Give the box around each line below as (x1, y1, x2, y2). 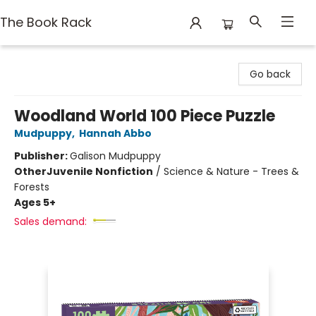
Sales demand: (14, 214, 87, 229)
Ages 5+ (14, 195, 56, 209)
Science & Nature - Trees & (164, 164, 299, 178)
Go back (250, 67, 291, 81)
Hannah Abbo (79, 126, 152, 140)
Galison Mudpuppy (70, 149, 161, 163)
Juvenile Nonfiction (47, 164, 153, 178)
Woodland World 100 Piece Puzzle (14, 105, 275, 127)
